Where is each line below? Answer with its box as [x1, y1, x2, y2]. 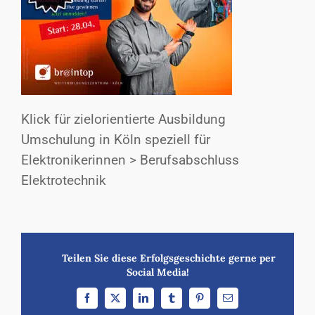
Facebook [86, 297, 124, 307]
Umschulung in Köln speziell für [21, 131, 210, 148]
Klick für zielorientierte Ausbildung [21, 111, 226, 128]
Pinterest [198, 297, 233, 307]
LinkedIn [142, 297, 179, 307]
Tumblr [170, 297, 201, 307]
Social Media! [126, 265, 189, 278]
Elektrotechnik [21, 172, 106, 189]
